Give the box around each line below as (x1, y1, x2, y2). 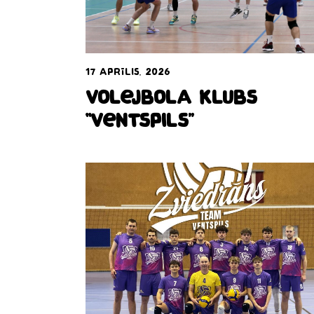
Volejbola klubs (86, 90, 257, 110)
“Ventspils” (86, 113, 194, 133)
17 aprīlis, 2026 (86, 67, 170, 78)
